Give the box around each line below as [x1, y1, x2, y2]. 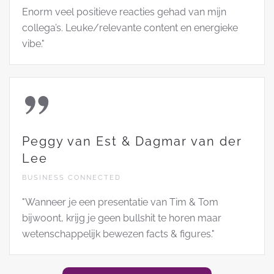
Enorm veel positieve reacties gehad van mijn [22, 6, 226, 18]
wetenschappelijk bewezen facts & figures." [22, 228, 215, 240]
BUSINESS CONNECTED [22, 173, 121, 182]
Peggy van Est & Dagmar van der [22, 133, 242, 149]
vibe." [22, 37, 45, 50]
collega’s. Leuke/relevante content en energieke [22, 21, 238, 34]
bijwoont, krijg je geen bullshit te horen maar [22, 212, 221, 224]
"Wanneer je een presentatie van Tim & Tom [22, 196, 218, 208]
